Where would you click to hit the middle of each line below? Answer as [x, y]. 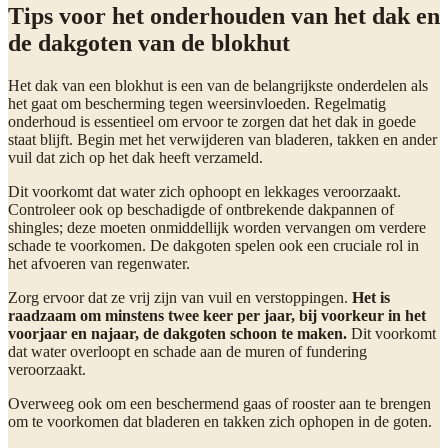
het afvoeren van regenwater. [99, 264]
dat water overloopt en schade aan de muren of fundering [187, 352]
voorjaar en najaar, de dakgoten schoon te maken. [177, 334]
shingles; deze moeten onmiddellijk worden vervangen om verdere [217, 228]
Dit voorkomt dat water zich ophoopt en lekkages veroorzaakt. [204, 192]
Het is [371, 298]
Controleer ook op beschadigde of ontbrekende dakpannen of [201, 210]
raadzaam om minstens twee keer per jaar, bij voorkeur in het [217, 316]
